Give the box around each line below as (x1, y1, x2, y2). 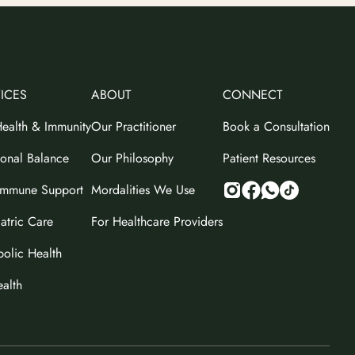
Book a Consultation (223, 116, 330, 136)
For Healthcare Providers (91, 212, 223, 231)
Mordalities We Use (91, 180, 195, 199)
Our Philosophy (91, 148, 174, 167)
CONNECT (223, 85, 282, 104)
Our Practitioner (91, 116, 176, 136)
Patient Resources (223, 148, 315, 167)
